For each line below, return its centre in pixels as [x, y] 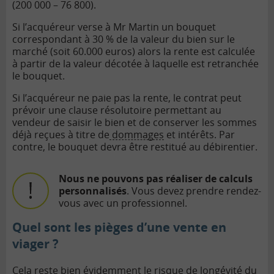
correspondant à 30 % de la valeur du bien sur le [124, 39]
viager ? [35, 243]
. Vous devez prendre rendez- [194, 191]
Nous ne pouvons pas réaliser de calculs [156, 178]
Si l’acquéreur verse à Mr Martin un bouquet [114, 27]
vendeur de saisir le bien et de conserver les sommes [135, 122]
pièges [114, 227]
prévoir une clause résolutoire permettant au [117, 110]
